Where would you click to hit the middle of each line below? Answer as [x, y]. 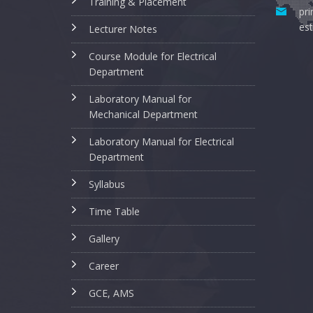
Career [104, 266]
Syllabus [107, 184]
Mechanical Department [143, 114]
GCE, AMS [111, 293]
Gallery [104, 239]
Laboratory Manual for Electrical [161, 141]
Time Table [114, 211]
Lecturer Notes [123, 29]
